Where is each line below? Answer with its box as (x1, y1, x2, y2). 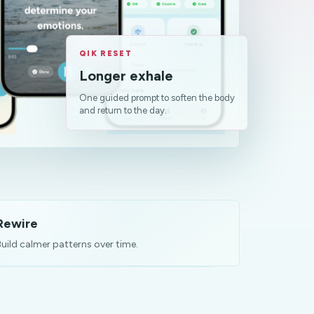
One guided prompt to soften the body (78, 92, 235, 103)
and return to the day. (78, 104, 167, 116)
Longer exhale (78, 67, 173, 84)
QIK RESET (78, 48, 132, 58)
